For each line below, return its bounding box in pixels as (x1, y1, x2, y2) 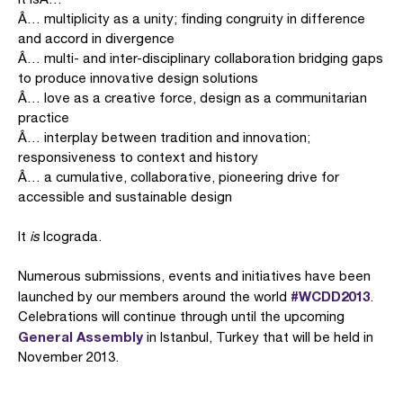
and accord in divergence (18, 31, 175, 46)
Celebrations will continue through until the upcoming (18, 309, 345, 324)
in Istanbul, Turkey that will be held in (143, 329, 373, 345)
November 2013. (18, 349, 119, 364)
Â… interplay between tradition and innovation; (18, 130, 310, 145)
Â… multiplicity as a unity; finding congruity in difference (18, 11, 365, 26)
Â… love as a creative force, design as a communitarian (18, 90, 367, 105)
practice (18, 110, 69, 125)
